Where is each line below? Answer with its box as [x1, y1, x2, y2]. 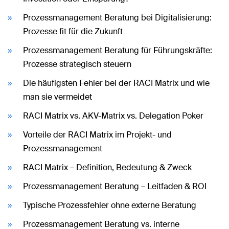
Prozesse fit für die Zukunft [23, 26, 123, 37]
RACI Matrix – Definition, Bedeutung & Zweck [23, 162, 192, 173]
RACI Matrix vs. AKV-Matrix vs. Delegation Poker [23, 110, 203, 121]
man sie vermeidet [23, 91, 92, 102]
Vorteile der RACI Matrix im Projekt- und [23, 129, 172, 140]
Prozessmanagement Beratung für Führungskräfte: [23, 44, 212, 56]
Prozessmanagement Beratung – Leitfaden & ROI [23, 180, 207, 192]
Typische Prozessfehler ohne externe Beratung [23, 199, 196, 211]
